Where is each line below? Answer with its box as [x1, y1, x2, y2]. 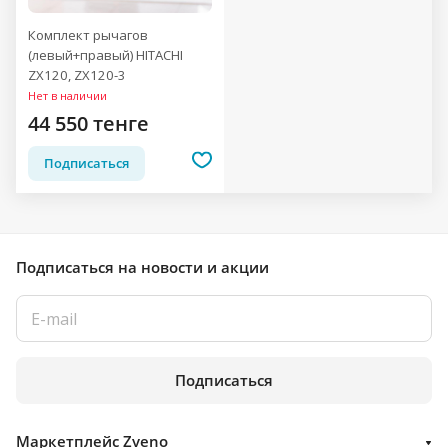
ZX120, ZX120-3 [28, 66, 126, 84]
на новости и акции [118, 257, 269, 277]
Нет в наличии [28, 88, 107, 103]
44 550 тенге [28, 110, 149, 137]
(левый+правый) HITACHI [28, 46, 183, 64]
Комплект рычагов [28, 26, 148, 44]
